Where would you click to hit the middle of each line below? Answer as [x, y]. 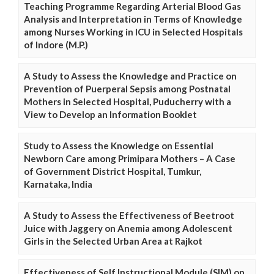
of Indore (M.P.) [56, 45]
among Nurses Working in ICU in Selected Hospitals [133, 32]
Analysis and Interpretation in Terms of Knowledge [133, 19]
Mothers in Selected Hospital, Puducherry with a [128, 102]
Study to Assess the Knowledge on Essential [119, 146]
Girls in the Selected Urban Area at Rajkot [113, 241]
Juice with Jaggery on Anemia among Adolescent [128, 228]
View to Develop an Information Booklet [110, 115]
